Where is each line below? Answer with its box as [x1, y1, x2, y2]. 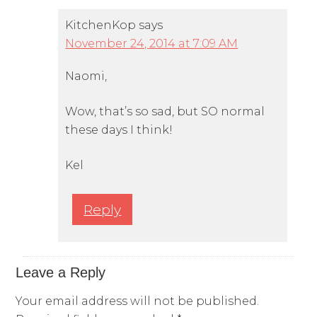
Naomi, [65, 69, 108, 83]
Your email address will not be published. [16, 294, 260, 309]
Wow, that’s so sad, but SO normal [65, 105, 265, 119]
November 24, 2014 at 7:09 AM [65, 37, 238, 51]
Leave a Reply [16, 265, 106, 281]
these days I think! [65, 123, 173, 137]
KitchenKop [65, 18, 137, 33]
